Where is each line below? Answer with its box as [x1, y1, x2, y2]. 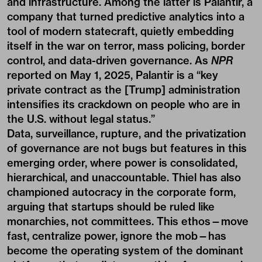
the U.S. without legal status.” [7, 112, 155, 126]
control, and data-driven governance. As [7, 54, 211, 67]
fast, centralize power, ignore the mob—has [7, 229, 226, 243]
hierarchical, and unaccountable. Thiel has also [7, 171, 241, 184]
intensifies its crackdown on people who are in [7, 98, 240, 111]
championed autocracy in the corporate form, [7, 185, 236, 199]
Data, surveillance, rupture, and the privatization [7, 127, 246, 140]
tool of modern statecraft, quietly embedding [7, 25, 234, 38]
